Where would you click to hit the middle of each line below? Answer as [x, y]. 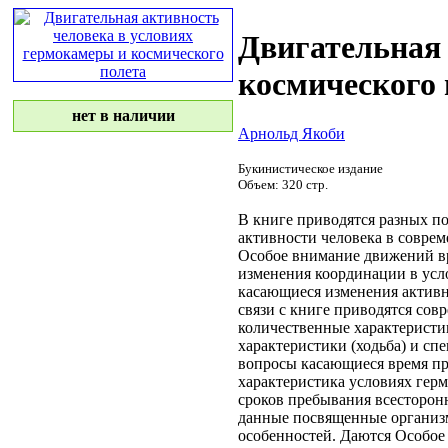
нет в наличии [123, 115]
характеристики [292, 345]
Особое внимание [301, 255]
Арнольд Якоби [291, 133]
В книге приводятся [308, 219]
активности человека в [318, 237]
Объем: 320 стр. [283, 184]
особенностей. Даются [316, 435]
